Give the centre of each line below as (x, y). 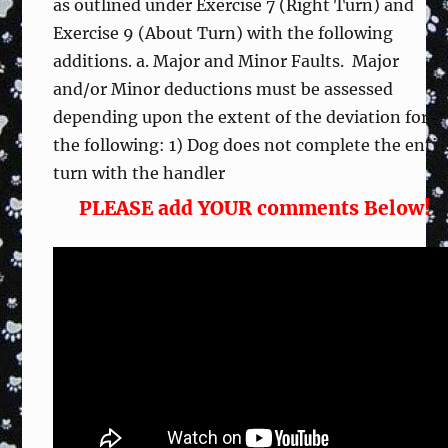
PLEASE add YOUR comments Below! (255, 207)
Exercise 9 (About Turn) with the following (223, 32)
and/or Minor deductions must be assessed (223, 88)
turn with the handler (139, 172)
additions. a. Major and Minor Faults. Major (226, 60)
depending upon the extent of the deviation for (241, 116)
